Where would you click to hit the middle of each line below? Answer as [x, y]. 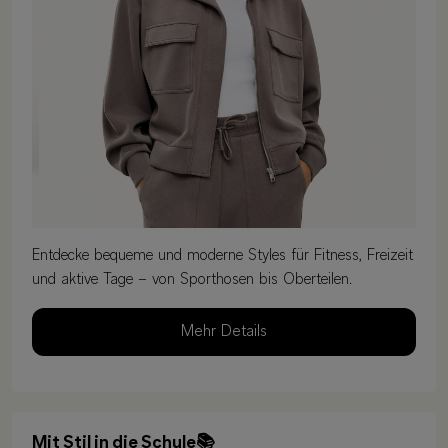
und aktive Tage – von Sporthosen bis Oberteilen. [192, 280]
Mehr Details [224, 332]
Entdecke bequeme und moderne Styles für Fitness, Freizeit [222, 256]
